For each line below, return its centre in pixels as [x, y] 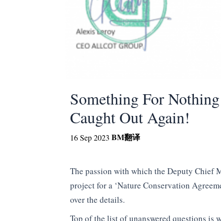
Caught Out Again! [130, 117]
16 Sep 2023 [90, 138]
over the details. [97, 200]
